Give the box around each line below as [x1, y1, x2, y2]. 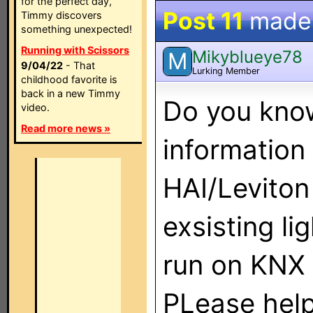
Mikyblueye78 [192, 46, 303, 67]
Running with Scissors [21, 44, 129, 56]
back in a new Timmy [21, 87, 120, 99]
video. [21, 101, 50, 113]
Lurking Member [192, 65, 260, 76]
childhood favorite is [21, 73, 117, 85]
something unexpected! [21, 23, 132, 35]
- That [63, 59, 95, 71]
